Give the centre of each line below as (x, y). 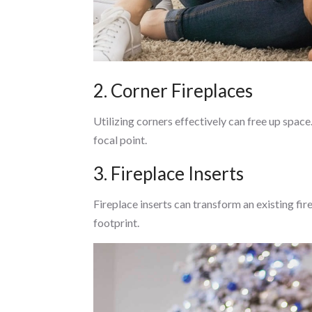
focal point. (120, 139)
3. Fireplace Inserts (169, 173)
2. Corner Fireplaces (173, 90)
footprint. (117, 222)
